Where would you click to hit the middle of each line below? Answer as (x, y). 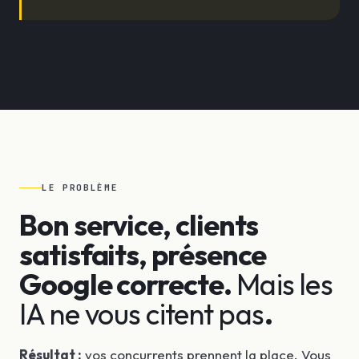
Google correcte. (128, 284)
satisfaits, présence (143, 254)
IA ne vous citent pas (142, 314)
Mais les (284, 284)
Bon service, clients (139, 225)
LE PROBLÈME (80, 188)
